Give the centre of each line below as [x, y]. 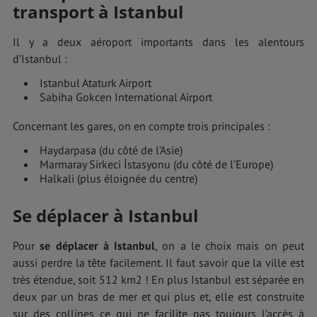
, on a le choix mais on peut [230, 245]
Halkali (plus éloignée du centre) [119, 179]
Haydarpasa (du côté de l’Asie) [111, 150]
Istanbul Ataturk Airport [96, 83]
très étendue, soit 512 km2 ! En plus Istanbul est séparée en [158, 279]
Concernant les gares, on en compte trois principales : [142, 126]
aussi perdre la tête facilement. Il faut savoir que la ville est [158, 262]
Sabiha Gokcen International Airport [126, 97]
